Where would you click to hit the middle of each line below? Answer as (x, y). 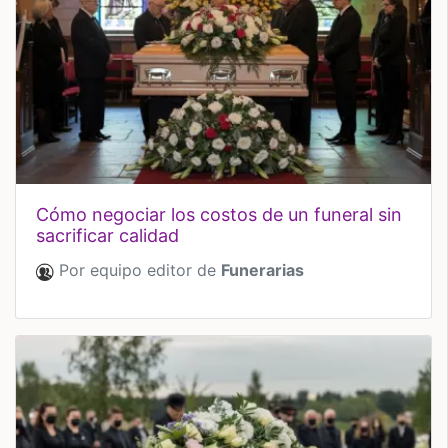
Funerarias (262, 270)
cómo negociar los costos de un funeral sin (42, 215)
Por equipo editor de (137, 270)
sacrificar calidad (107, 236)
